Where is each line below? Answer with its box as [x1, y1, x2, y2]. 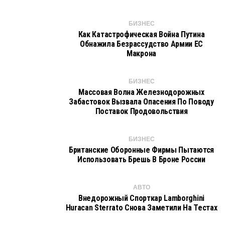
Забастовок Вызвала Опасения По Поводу [69, 97, 214, 106]
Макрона [127, 49, 156, 58]
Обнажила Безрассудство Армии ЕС [79, 39, 203, 49]
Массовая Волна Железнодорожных [78, 87, 204, 97]
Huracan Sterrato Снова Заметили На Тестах [65, 203, 217, 212]
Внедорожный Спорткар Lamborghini [78, 193, 204, 203]
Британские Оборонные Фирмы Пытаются [69, 145, 214, 155]
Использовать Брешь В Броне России [77, 155, 205, 164]
